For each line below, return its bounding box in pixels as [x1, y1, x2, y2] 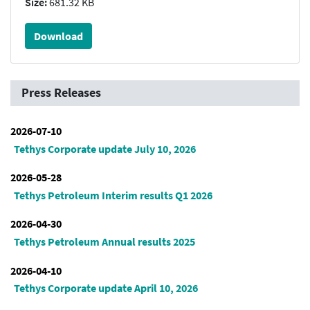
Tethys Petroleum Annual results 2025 [13, 235, 195, 249]
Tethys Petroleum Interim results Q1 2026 [13, 188, 212, 202]
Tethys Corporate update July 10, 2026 [13, 141, 196, 156]
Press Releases [21, 85, 101, 101]
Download [34, 29, 83, 44]
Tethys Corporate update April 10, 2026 [13, 281, 198, 295]
